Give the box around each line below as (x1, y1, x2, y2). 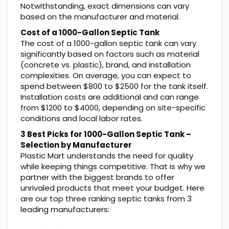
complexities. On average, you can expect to (20, 70, 191, 81)
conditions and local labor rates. (20, 113, 143, 124)
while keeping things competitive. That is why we (20, 161, 205, 172)
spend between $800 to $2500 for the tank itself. (20, 81, 208, 92)
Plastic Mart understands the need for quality (20, 150, 193, 162)
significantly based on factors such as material (20, 49, 199, 60)
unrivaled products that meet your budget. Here (20, 182, 204, 194)
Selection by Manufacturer (20, 140, 132, 151)
